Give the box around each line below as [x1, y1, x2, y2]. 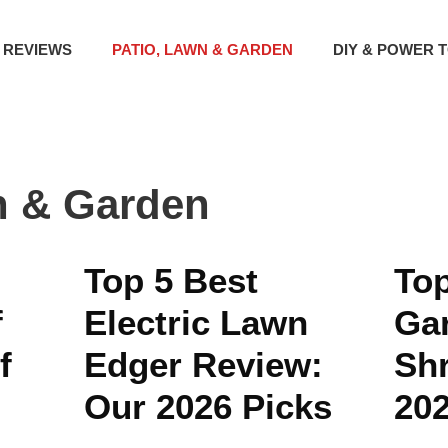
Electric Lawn [83, 303, 308, 342]
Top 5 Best [83, 261, 258, 300]
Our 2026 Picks [83, 387, 332, 426]
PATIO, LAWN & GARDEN [112, 41, 293, 58]
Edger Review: [83, 345, 323, 384]
